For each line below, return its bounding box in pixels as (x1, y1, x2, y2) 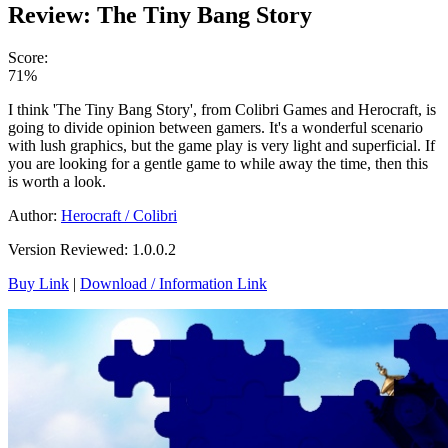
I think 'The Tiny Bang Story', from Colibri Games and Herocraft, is (8, 100, 436, 118)
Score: (8, 48, 48, 66)
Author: (8, 206, 61, 224)
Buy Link (8, 274, 69, 292)
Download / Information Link (80, 274, 267, 292)
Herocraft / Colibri (61, 206, 177, 224)
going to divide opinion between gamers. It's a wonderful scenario (8, 118, 423, 136)
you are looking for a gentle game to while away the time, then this (8, 154, 428, 172)
